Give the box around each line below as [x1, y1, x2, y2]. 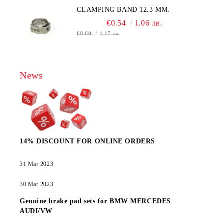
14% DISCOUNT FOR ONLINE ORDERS [20, 137, 155, 145]
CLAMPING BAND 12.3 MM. [77, 6, 170, 13]
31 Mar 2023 [20, 161, 54, 167]
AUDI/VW [20, 207, 53, 215]
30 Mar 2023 [20, 181, 54, 188]
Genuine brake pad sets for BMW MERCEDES [20, 197, 171, 205]
